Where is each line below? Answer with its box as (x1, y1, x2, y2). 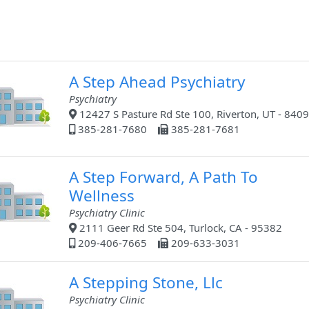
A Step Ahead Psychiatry (68, 71, 245, 93)
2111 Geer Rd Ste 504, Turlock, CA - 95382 (76, 221, 282, 235)
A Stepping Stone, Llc (68, 272, 223, 294)
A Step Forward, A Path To (68, 166, 258, 188)
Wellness (68, 185, 134, 207)
